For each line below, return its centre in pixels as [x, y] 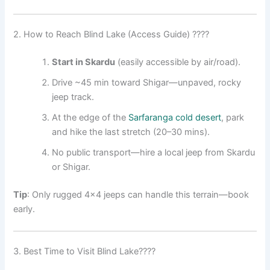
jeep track [72, 97]
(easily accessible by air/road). [178, 62]
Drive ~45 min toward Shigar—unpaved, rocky [147, 83]
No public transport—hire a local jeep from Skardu [154, 153]
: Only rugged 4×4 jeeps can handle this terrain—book [138, 195]
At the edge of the [90, 118]
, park [233, 118]
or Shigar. [71, 167]
